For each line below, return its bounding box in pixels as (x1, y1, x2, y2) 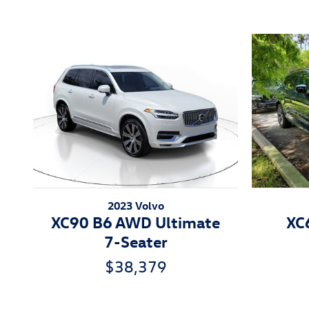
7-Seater (103, 230, 168, 251)
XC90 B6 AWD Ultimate (51, 211, 220, 232)
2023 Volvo (107, 198, 164, 212)
